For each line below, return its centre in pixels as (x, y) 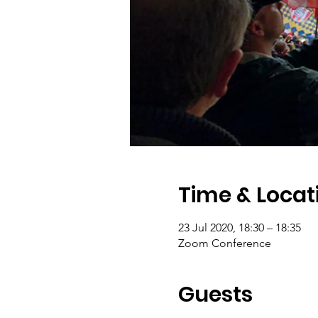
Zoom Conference (224, 243)
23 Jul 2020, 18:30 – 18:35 (239, 227)
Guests (215, 295)
